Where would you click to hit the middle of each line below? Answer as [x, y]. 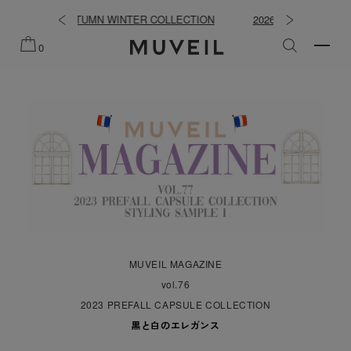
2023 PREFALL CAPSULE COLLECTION [175, 305]
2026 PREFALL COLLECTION [209, 19]
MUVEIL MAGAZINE [175, 264]
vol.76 [175, 284]
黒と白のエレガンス [175, 326]
